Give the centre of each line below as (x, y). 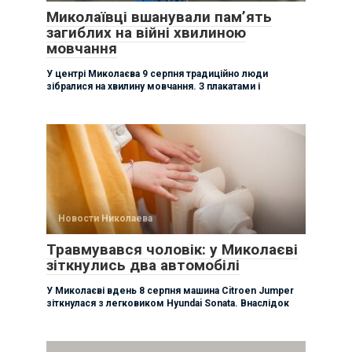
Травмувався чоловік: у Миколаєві (172, 249)
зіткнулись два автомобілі (143, 265)
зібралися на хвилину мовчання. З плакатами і (153, 86)
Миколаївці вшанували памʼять (159, 16)
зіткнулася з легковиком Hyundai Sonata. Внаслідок (168, 303)
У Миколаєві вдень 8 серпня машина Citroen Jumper (170, 290)
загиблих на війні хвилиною (146, 32)
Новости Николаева (105, 218)
